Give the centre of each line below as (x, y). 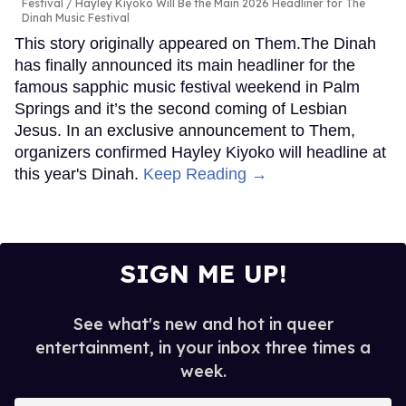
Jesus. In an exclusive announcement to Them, (185, 130)
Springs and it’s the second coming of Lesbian (181, 108)
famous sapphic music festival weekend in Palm (187, 87)
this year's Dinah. (79, 174)
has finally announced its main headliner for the (185, 65)
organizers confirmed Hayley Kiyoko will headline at (200, 152)
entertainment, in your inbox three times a (203, 347)
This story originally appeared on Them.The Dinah (195, 43)
